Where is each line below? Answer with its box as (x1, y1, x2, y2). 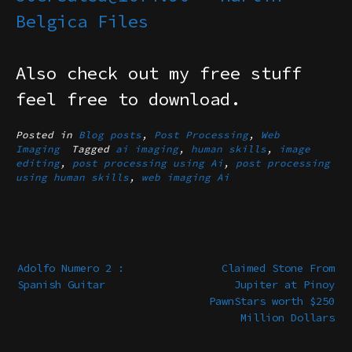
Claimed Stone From (222, 261, 335, 276)
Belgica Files (16, 10, 148, 33)
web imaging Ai (141, 171, 229, 184)
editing (16, 157, 60, 170)
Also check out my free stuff (16, 62, 302, 85)
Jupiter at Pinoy (234, 277, 335, 292)
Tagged (71, 143, 115, 156)
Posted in (16, 129, 79, 141)
